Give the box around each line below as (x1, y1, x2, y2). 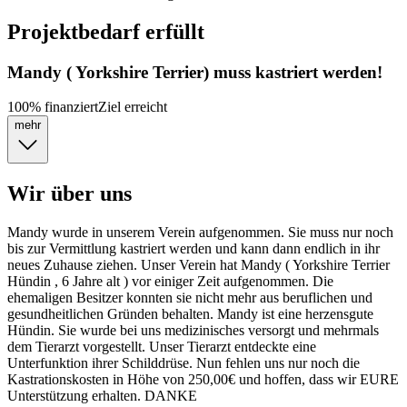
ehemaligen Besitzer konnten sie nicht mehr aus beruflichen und (7, 290, 372, 306)
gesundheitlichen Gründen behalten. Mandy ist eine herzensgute (7, 306, 373, 323)
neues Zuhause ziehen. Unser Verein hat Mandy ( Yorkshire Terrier (7, 257, 390, 273)
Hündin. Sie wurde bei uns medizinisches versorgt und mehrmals (7, 323, 379, 339)
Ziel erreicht (98, 99, 167, 115)
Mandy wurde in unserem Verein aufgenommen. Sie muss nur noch (7, 224, 393, 241)
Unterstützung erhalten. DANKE (7, 388, 197, 404)
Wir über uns (7, 182, 132, 206)
